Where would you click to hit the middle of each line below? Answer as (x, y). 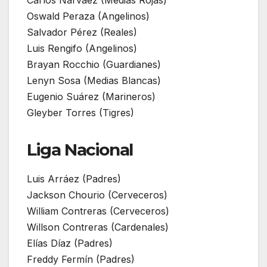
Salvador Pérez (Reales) (82, 32)
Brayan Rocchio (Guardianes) (94, 64)
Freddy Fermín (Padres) (81, 259)
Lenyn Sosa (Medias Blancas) (94, 80)
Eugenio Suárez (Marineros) (91, 96)
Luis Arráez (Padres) (74, 178)
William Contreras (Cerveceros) (98, 211)
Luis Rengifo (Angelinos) (82, 48)
